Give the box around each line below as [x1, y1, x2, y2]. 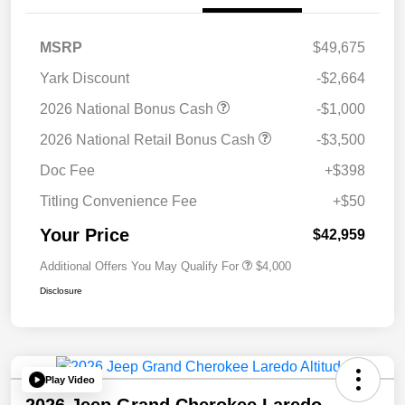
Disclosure [40, 286, 82, 297]
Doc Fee [40, 163, 95, 179]
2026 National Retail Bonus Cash [40, 132, 259, 148]
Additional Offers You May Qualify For [40, 259, 239, 274]
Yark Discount [40, 71, 129, 87]
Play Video [45, 373, 95, 385]
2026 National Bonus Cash [40, 101, 217, 118]
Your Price [40, 225, 129, 246]
